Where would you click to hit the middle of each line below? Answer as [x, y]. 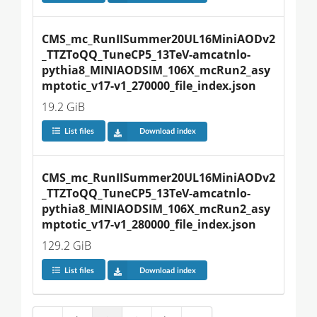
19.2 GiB [63, 106]
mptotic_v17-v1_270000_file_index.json [149, 85]
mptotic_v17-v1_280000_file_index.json [149, 224]
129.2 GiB [67, 245]
